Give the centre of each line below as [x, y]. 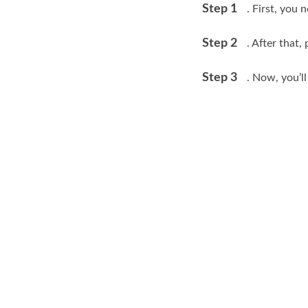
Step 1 [220, 9]
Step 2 [220, 43]
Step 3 [220, 78]
